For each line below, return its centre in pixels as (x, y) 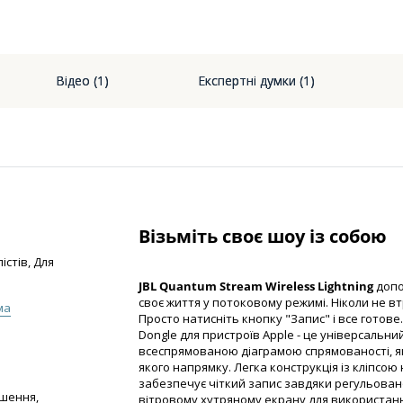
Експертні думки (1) (256, 81)
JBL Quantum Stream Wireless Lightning (256, 287)
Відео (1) (82, 81)
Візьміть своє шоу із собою (263, 236)
